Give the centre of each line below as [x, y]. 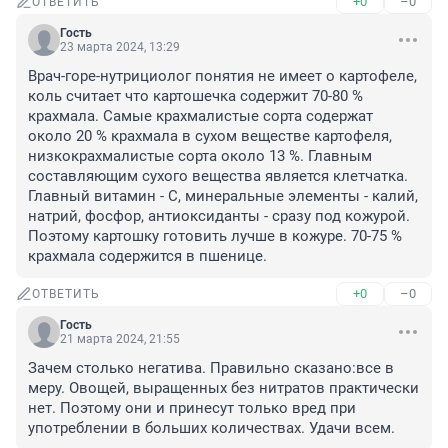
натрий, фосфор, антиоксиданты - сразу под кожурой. [219, 216]
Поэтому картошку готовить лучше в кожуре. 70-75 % [215, 236]
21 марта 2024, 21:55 [120, 339]
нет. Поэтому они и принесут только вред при [192, 408]
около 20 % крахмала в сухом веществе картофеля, [210, 136]
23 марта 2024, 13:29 [120, 47]
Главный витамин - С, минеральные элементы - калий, [223, 196]
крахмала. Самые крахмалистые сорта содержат [200, 116]
